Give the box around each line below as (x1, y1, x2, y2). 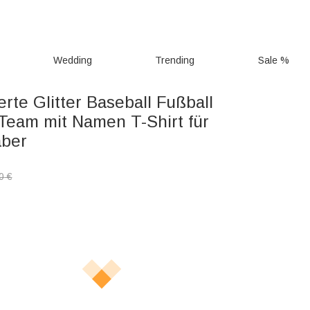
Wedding (53, 55, 92, 66)
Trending (155, 55, 195, 66)
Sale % (258, 55, 289, 66)
